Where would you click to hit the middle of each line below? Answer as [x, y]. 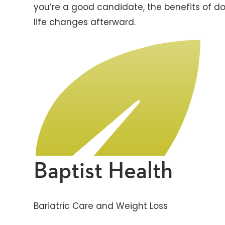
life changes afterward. [85, 22]
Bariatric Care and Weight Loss [101, 206]
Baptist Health [103, 171]
